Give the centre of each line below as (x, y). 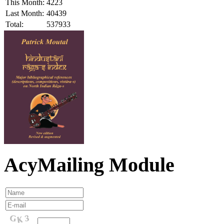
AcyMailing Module (89, 165)
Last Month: (25, 13)
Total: (14, 24)
